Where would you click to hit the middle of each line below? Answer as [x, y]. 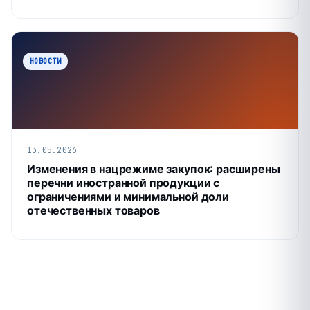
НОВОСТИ [45, 61]
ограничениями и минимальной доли [128, 196]
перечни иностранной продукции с [124, 182]
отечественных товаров [93, 210]
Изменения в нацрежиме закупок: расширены [154, 168]
